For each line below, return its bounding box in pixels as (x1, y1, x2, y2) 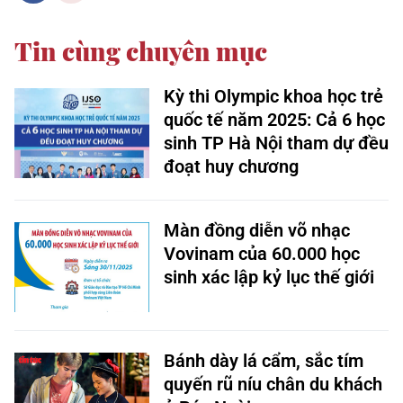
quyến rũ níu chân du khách (164, 373, 382, 395)
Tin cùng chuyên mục (14, 34, 267, 67)
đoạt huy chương (164, 156, 299, 177)
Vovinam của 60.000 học (164, 243, 360, 264)
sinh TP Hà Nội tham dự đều (164, 132, 389, 154)
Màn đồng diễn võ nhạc (164, 219, 350, 241)
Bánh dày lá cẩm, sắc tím (164, 350, 363, 372)
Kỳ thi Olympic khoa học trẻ (164, 85, 383, 107)
